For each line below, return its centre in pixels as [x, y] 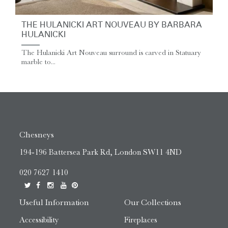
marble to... [38, 62]
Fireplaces [141, 220]
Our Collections [153, 203]
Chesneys [37, 134]
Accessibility [39, 220]
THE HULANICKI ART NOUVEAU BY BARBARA [112, 26]
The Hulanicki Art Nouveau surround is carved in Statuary [111, 52]
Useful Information [54, 203]
